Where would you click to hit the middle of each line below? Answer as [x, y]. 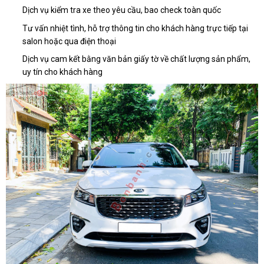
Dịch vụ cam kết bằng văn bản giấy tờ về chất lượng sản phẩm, [136, 59]
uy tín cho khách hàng [62, 72]
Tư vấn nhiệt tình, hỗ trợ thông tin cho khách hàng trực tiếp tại [135, 28]
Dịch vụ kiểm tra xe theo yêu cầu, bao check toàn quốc [122, 10]
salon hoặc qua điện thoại [69, 41]
